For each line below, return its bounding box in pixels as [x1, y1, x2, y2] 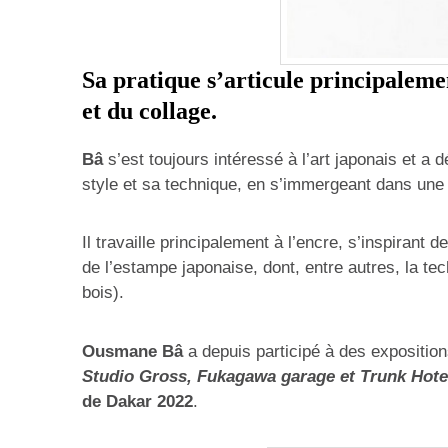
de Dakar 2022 [82, 391, 193, 411]
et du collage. [82, 98, 217, 125]
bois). [82, 283, 124, 303]
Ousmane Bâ [82, 341, 183, 361]
